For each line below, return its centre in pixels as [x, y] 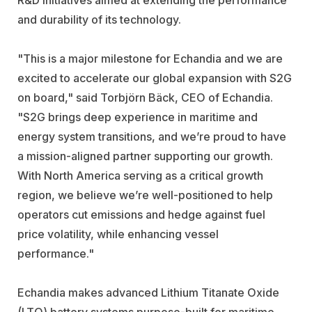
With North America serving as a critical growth [140, 175]
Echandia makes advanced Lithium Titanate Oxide [148, 292]
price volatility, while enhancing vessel [118, 234]
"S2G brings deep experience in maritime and [138, 117]
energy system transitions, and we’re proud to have [152, 136]
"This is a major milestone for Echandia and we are [150, 58]
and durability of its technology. [99, 19]
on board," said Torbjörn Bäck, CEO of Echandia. [145, 97]
